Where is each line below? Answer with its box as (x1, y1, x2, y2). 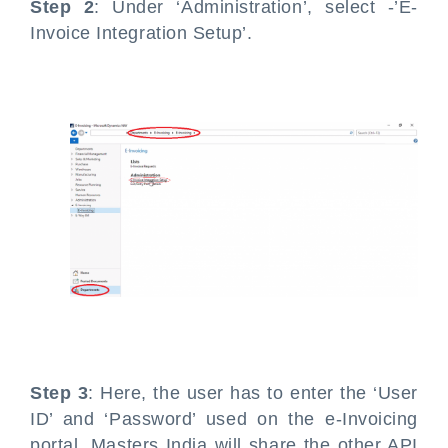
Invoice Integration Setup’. (30, 23, 253, 44)
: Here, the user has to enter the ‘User (88, 383, 419, 404)
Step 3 (30, 383, 89, 404)
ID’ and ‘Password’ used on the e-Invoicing (30, 409, 418, 430)
